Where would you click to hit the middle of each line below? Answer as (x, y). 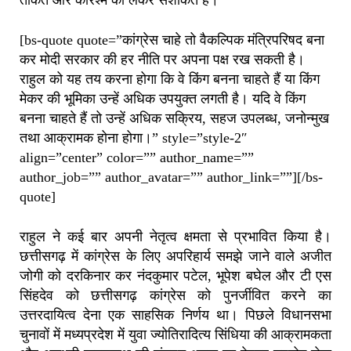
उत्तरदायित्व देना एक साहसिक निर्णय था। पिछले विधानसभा (175, 315)
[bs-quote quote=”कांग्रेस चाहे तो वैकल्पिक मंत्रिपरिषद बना (172, 40)
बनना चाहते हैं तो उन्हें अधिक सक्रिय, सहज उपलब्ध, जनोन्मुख (174, 119)
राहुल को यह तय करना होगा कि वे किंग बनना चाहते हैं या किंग (170, 80)
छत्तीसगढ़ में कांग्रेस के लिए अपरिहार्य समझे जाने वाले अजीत (175, 257)
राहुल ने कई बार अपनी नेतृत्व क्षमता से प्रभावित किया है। (175, 237)
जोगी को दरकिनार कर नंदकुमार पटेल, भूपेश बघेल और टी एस (175, 276)
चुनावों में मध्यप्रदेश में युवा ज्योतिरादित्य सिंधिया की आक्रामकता (175, 335)
